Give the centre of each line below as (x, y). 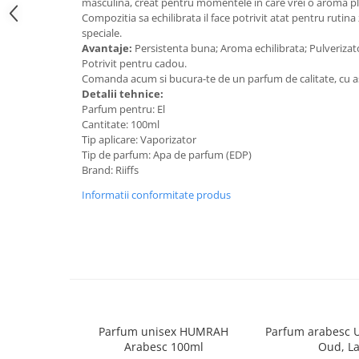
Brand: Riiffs (110, 170)
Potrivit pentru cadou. (134, 63)
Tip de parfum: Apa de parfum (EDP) (167, 155)
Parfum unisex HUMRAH (139, 331)
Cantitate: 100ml (121, 124)
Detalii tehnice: (123, 94)
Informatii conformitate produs (156, 195)
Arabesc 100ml (163, 347)
